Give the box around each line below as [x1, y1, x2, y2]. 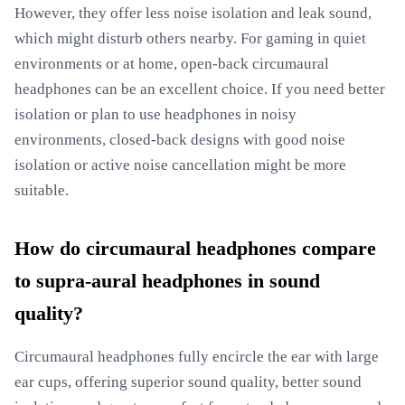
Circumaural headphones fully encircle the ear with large [14, 348, 379, 365]
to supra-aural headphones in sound [14, 270, 320, 292]
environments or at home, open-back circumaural [14, 55, 329, 72]
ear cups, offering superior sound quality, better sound [14, 373, 362, 391]
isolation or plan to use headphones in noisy [14, 106, 297, 123]
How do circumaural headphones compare [14, 238, 376, 259]
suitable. [14, 182, 69, 199]
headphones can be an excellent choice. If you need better [14, 80, 385, 98]
